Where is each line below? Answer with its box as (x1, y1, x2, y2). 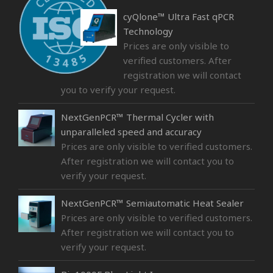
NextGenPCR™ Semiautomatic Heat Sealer (61, 197, 244, 210)
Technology (123, 25, 173, 38)
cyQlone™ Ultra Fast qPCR (123, 10, 234, 23)
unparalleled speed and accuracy (61, 126, 202, 138)
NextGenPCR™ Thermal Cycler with (61, 111, 214, 124)
